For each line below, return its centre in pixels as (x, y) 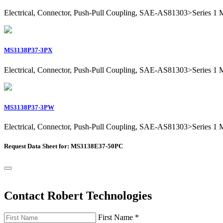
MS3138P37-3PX (28, 50)
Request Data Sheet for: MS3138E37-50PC (63, 146)
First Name (116, 218)
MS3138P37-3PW (29, 107)
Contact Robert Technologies (78, 196)
